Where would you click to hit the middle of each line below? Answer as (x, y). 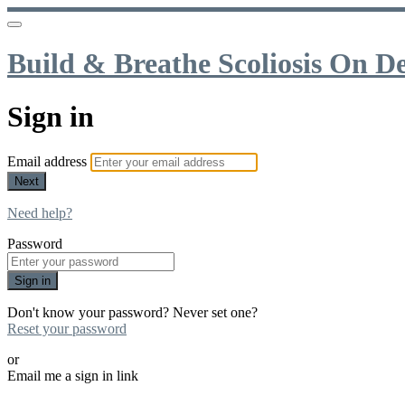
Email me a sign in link (73, 376)
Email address (49, 162)
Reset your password (67, 329)
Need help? (40, 213)
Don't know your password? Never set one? (132, 313)
